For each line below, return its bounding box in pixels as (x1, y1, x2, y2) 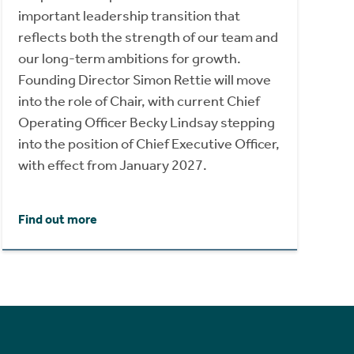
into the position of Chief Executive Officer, (17, 134, 280, 153)
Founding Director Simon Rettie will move (17, 70, 271, 88)
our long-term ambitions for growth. (17, 49, 241, 67)
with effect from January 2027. (17, 156, 207, 174)
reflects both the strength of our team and (17, 28, 278, 46)
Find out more (17, 211, 97, 227)
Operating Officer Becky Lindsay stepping (17, 113, 275, 131)
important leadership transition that (17, 6, 240, 24)
